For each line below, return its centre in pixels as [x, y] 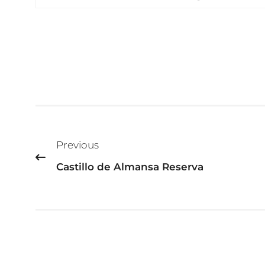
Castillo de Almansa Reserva [130, 167]
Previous [77, 145]
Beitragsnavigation [143, 121]
